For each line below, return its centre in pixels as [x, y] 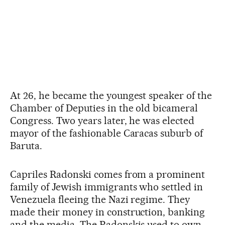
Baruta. [26, 145]
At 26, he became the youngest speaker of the [111, 95]
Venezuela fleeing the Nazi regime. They [100, 199]
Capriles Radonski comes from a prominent [108, 174]
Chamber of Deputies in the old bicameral [104, 108]
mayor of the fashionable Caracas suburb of [107, 133]
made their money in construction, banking [108, 212]
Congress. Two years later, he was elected [102, 120]
